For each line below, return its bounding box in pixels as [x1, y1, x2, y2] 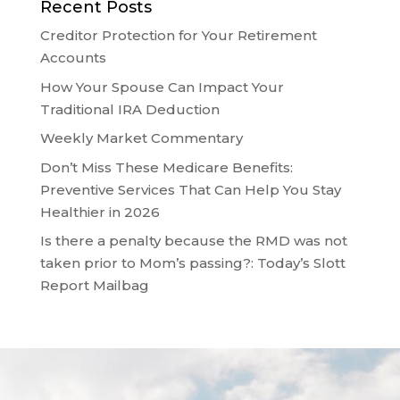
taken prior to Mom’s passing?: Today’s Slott [39, 254, 346, 271]
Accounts [39, 49, 106, 66]
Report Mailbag [39, 277, 149, 294]
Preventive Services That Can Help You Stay [39, 180, 341, 198]
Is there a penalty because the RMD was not [39, 232, 347, 249]
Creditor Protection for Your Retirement [39, 27, 317, 44]
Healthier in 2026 [39, 203, 160, 221]
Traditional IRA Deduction [39, 100, 220, 118]
